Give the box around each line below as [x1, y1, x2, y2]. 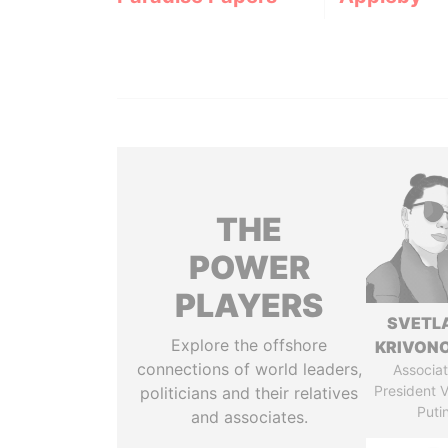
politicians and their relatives [140, 383, 359, 403]
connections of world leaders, [136, 359, 362, 379]
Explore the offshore [171, 335, 328, 355]
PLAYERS [175, 286, 324, 325]
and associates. [190, 407, 308, 427]
